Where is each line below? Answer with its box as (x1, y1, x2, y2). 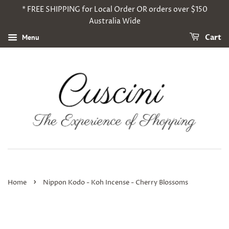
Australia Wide (88, 16, 141, 26)
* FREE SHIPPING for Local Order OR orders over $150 (21, 5, 208, 14)
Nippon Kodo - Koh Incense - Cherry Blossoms (43, 178, 188, 188)
